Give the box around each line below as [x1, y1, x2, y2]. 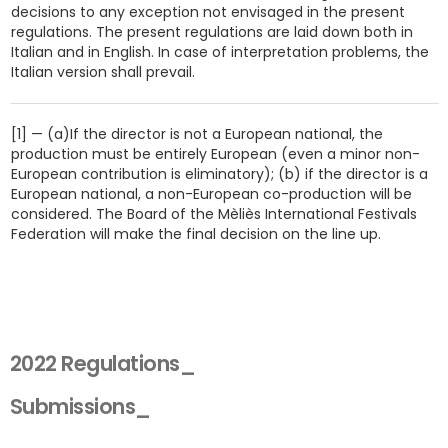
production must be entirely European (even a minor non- [10, 144, 420, 164]
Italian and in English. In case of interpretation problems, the [10, 42, 429, 62]
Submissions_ [10, 392, 151, 421]
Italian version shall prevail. [10, 62, 195, 82]
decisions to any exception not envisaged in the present [10, 2, 405, 22]
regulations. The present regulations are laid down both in [10, 22, 413, 42]
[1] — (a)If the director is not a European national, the [10, 124, 383, 144]
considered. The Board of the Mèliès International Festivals [10, 204, 417, 224]
